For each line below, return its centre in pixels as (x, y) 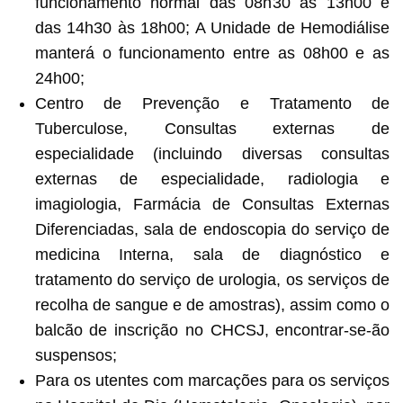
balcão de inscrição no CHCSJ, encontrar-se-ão (212, 330)
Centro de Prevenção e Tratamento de (212, 103)
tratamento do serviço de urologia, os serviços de (212, 279)
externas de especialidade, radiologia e (212, 179)
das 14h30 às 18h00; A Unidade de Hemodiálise (212, 27)
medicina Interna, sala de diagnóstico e (212, 254)
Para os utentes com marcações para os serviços (212, 380)
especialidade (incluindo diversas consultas (212, 153)
